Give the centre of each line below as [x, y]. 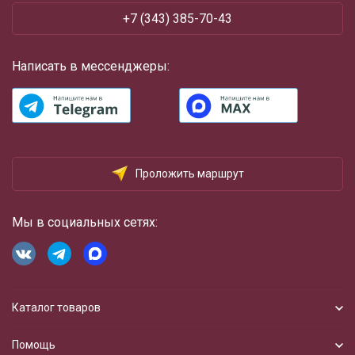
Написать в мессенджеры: [91, 66]
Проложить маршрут [189, 174]
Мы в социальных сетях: [85, 222]
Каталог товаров [56, 307]
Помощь [34, 345]
